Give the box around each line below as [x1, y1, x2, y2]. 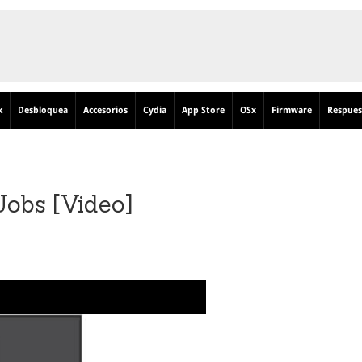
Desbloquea [18, 105, 68, 116]
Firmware [271, 105, 312, 116]
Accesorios [83, 105, 128, 116]
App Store [182, 105, 225, 116]
